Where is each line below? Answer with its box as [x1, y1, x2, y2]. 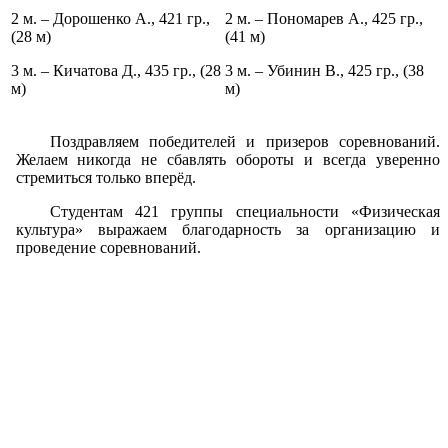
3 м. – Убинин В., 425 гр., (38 [225, 61, 424, 79]
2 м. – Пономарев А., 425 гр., [225, 9, 423, 27]
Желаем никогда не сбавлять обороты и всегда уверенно [15, 150, 440, 168]
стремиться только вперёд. [15, 168, 196, 186]
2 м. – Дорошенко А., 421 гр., [11, 9, 210, 27]
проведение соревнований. [15, 238, 201, 256]
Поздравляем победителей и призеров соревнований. [49, 132, 440, 150]
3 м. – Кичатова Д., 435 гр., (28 [11, 61, 221, 79]
